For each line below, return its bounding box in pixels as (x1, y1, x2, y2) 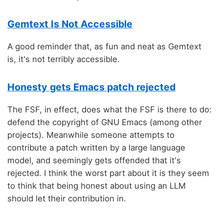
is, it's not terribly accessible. (7, 54, 120, 64)
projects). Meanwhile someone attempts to (7, 130, 175, 140)
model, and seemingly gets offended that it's (7, 155, 181, 166)
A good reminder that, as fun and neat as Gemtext (7, 41, 201, 51)
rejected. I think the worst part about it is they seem (7, 168, 209, 178)
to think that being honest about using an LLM (7, 181, 186, 191)
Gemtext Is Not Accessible (7, 18, 132, 30)
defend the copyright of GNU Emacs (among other (7, 117, 202, 128)
